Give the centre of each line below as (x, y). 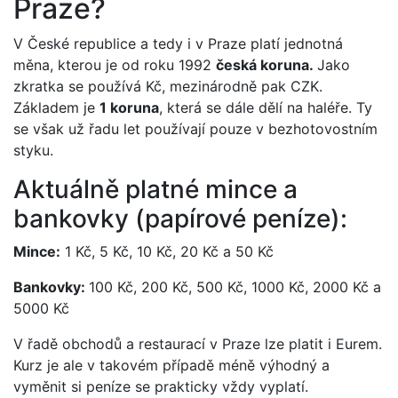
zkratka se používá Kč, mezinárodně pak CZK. (168, 86)
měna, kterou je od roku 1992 (115, 65)
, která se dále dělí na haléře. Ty (266, 107)
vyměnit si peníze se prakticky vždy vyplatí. (161, 386)
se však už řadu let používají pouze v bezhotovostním (195, 129)
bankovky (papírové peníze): (180, 219)
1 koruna (129, 107)
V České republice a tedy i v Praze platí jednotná (178, 44)
